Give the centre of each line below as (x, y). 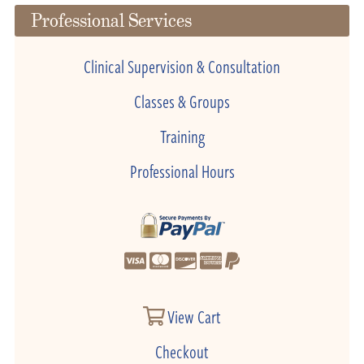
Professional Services (111, 20)
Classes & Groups (182, 101)
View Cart (193, 316)
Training (182, 136)
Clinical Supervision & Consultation (182, 66)
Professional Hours (182, 171)
